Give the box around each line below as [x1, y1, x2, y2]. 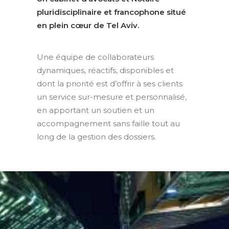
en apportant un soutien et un [37, 105, 154, 115]
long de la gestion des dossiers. [37, 132, 156, 142]
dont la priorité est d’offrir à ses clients [37, 79, 182, 88]
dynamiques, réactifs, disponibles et [37, 65, 174, 75]
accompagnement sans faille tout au [37, 119, 180, 128]
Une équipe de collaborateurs [37, 52, 154, 62]
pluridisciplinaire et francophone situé [37, 7, 186, 17]
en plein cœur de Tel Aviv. [37, 20, 139, 30]
